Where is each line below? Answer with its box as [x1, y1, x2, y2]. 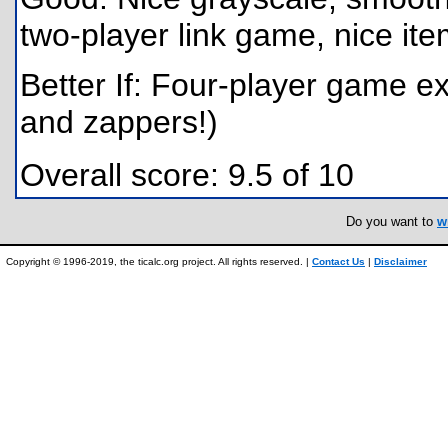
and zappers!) [20, 104, 218, 140]
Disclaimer [374, 256, 427, 267]
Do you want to [346, 214, 437, 229]
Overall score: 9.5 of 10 [20, 157, 354, 193]
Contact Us [312, 256, 365, 267]
